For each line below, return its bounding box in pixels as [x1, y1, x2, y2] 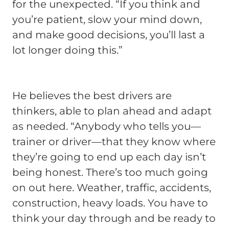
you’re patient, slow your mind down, [12, 13, 202, 26]
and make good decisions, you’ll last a [12, 29, 205, 41]
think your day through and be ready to [12, 212, 216, 225]
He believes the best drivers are [12, 89, 172, 102]
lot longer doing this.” [12, 44, 123, 57]
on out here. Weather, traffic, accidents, [12, 181, 211, 194]
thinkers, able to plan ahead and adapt [12, 105, 212, 118]
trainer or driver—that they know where [12, 135, 216, 148]
